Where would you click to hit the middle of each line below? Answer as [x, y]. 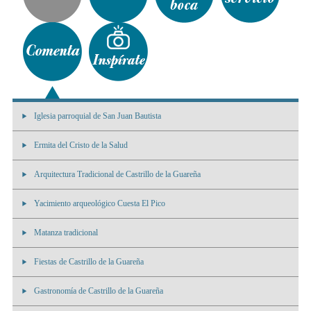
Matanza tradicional [66, 233]
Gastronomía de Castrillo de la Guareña [99, 291]
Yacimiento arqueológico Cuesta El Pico [100, 204]
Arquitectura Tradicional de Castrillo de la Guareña [117, 175]
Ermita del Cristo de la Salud [81, 145]
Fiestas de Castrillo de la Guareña [89, 262]
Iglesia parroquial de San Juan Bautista [98, 116]
